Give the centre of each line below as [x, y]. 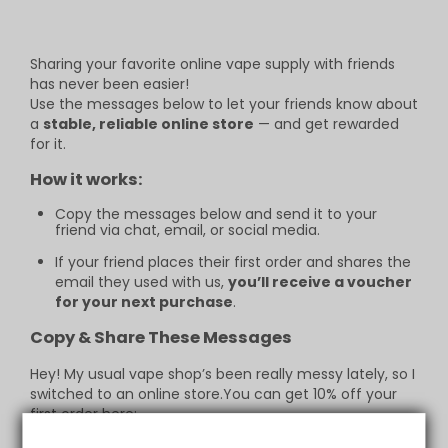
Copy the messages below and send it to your [216, 213]
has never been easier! [109, 84]
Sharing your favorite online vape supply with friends [212, 64]
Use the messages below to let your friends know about [224, 104]
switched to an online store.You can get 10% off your [213, 393]
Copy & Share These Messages [161, 338]
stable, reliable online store [148, 124]
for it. [48, 144]
